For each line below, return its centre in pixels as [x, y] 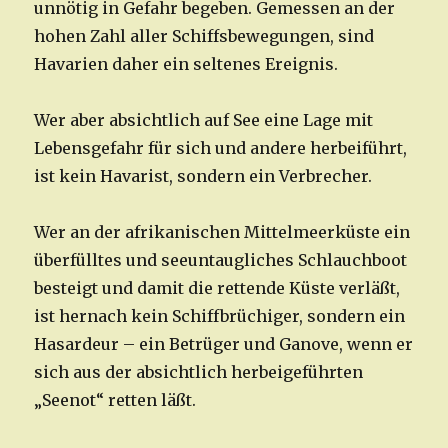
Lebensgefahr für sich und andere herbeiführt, [221, 148]
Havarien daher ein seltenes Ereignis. [186, 64]
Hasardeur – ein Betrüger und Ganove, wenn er [224, 344]
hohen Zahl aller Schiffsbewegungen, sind [204, 36]
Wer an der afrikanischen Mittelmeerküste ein [222, 232]
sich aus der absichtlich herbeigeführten [199, 372]
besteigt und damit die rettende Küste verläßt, [217, 288]
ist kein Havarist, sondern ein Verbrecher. [203, 176]
